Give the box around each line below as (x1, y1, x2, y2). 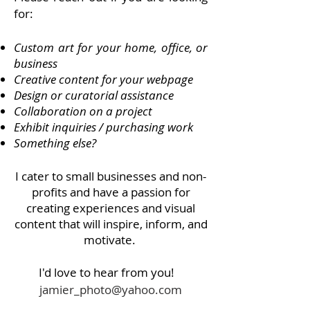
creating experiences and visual (26, 200, 195, 216)
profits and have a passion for (31, 184, 190, 200)
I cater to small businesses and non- (15, 168, 206, 184)
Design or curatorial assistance (14, 87, 174, 103)
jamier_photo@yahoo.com (39, 282, 182, 298)
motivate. (83, 232, 138, 248)
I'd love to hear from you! (39, 264, 183, 280)
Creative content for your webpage (14, 71, 193, 87)
